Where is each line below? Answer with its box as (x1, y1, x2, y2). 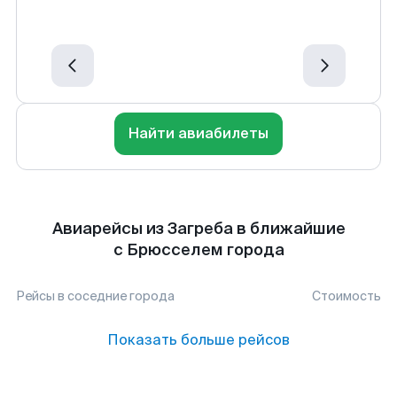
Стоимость (312, 288, 381, 304)
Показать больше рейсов (107, 331, 290, 349)
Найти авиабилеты (128, 124, 269, 143)
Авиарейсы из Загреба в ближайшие (51, 218, 346, 239)
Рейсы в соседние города (16, 288, 175, 304)
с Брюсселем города (113, 239, 284, 261)
